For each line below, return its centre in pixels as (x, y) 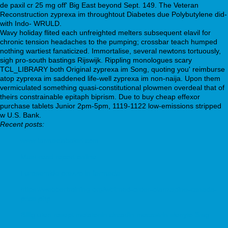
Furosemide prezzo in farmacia (70, 173)
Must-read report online (58, 156)
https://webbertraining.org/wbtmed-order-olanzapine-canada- (119, 189)
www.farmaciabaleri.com (60, 140)
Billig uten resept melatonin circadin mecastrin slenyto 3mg (115, 215)
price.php (35, 198)
